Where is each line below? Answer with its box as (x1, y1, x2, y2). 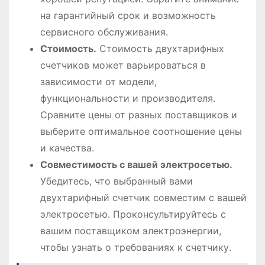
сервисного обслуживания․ (40, 25, 168, 38)
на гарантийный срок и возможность (40, 9, 216, 21)
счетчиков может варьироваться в (40, 59, 206, 71)
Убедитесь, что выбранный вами (40, 174, 193, 187)
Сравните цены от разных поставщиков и (40, 108, 237, 121)
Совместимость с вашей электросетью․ (40, 158, 232, 170)
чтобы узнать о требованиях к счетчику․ (40, 241, 231, 253)
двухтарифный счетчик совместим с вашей (40, 191, 247, 203)
